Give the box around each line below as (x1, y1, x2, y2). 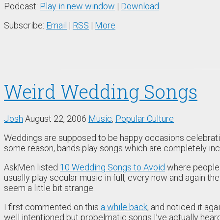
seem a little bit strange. (4, 183, 95, 193)
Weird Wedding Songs (4, 79, 197, 104)
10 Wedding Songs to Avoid (60, 162, 165, 173)
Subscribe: (4, 20, 46, 31)
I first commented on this (4, 202, 101, 213)
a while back (101, 202, 147, 213)
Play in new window (40, 1, 115, 12)
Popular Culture (115, 113, 174, 124)
